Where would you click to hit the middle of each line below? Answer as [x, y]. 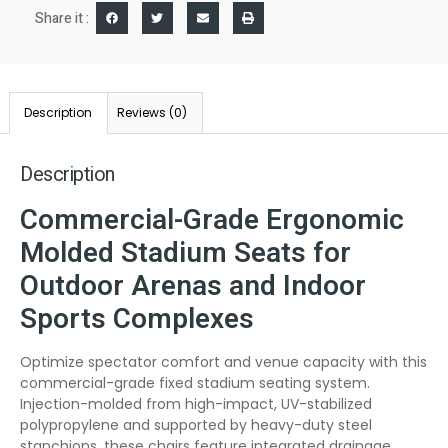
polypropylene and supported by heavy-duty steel [196, 424]
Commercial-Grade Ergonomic [212, 220]
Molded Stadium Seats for [185, 253]
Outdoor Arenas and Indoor [193, 286]
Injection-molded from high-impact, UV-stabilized [196, 403]
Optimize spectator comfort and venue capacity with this [223, 361]
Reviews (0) [152, 113]
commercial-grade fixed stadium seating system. [195, 382]
